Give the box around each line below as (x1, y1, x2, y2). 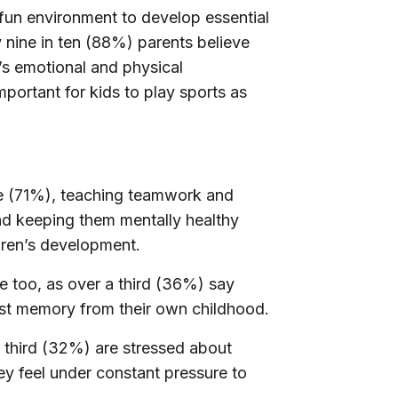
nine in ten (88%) (6, 33, 133, 52)
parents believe (138, 33, 250, 52)
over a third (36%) (68, 275, 204, 294)
